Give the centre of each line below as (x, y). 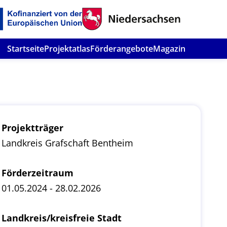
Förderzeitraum (37, 173)
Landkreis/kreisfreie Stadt (61, 218)
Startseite (26, 49)
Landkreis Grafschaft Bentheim (67, 143)
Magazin (169, 49)
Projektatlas (67, 49)
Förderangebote (122, 49)
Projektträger (32, 128)
